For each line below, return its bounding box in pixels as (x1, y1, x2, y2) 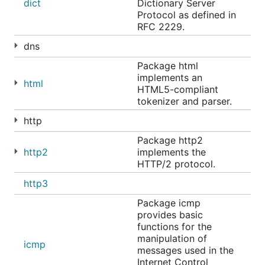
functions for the (137, 221, 212, 232)
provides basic (137, 209, 203, 221)
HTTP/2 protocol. (137, 158, 215, 170)
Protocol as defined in (137, 9, 236, 21)
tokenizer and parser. (137, 95, 232, 107)
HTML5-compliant (137, 83, 218, 95)
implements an (137, 72, 202, 83)
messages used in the (137, 244, 234, 256)
